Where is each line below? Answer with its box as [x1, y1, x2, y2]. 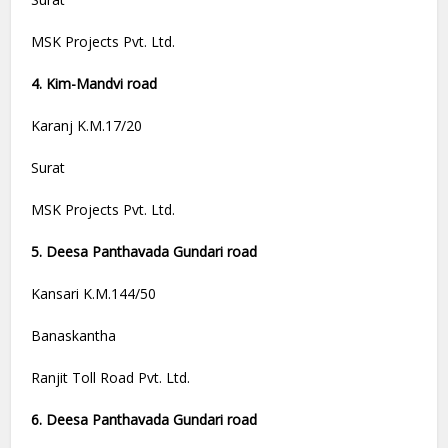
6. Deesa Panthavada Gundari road [31, 410, 258, 430]
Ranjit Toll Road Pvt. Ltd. [31, 368, 191, 388]
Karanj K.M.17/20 [31, 116, 143, 136]
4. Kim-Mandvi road [31, 74, 158, 94]
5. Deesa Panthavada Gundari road [31, 242, 258, 262]
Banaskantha [31, 326, 117, 346]
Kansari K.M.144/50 [31, 284, 157, 304]
